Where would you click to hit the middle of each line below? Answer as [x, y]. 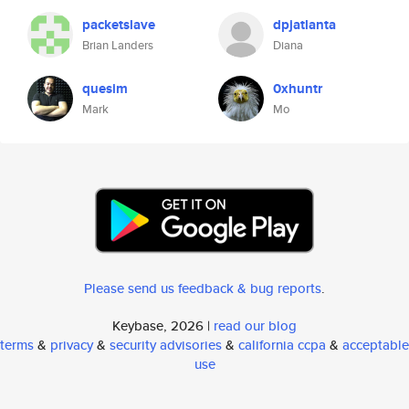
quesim [105, 89]
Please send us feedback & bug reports [203, 288]
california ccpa [282, 345]
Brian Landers [118, 45]
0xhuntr [298, 89]
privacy [72, 345]
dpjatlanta [304, 25]
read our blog [255, 325]
